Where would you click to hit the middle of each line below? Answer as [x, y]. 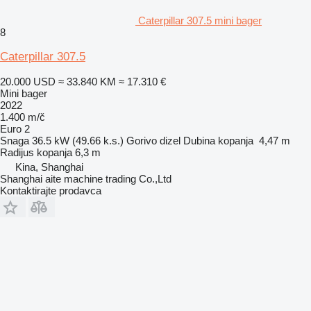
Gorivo [142, 140]
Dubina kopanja [218, 140]
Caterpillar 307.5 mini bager [200, 20]
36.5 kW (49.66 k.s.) [78, 140]
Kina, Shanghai [49, 167]
